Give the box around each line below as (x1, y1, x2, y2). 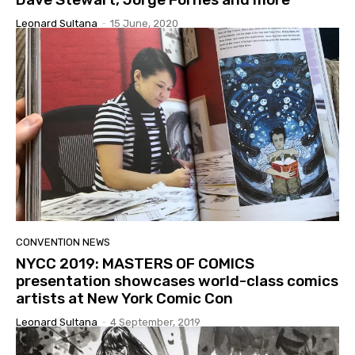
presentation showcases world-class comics (16, 272, 338, 291)
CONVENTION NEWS (16, 236, 110, 249)
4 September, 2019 (110, 316, 200, 329)
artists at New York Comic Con (16, 289, 233, 308)
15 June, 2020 (110, 17, 178, 29)
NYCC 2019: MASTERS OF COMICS (16, 254, 254, 273)
